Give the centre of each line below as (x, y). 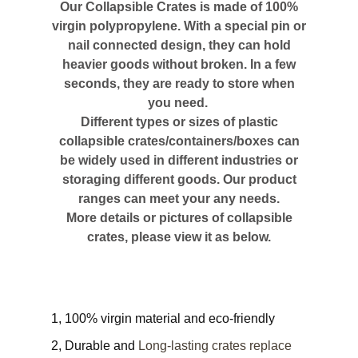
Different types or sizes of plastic (179, 121)
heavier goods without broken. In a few (179, 64)
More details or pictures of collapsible (179, 217)
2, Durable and (95, 345)
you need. (179, 102)
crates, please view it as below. (179, 237)
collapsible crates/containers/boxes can (179, 141)
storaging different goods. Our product (179, 179)
